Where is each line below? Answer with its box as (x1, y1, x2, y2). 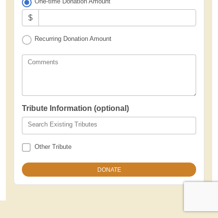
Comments (28, 58, 58, 66)
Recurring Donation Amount (35, 35, 112, 43)
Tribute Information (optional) (22, 104, 129, 113)
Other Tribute (35, 143, 72, 150)
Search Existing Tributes (28, 121, 97, 128)
